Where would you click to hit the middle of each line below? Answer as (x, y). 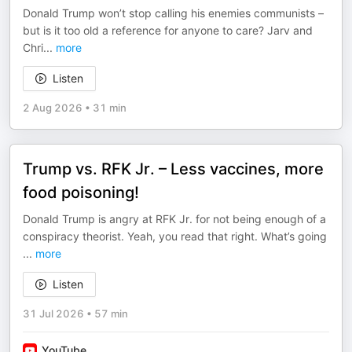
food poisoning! (81, 192)
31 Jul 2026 (53, 313)
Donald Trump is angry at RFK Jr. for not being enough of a (174, 219)
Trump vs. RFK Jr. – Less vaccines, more (173, 169)
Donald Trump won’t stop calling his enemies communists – (173, 13)
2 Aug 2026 (53, 108)
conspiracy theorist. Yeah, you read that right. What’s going (175, 236)
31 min (110, 108)
